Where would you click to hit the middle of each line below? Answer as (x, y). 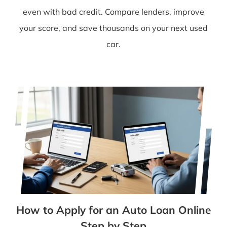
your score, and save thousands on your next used (113, 28)
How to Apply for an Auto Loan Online (113, 210)
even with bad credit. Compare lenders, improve (113, 11)
